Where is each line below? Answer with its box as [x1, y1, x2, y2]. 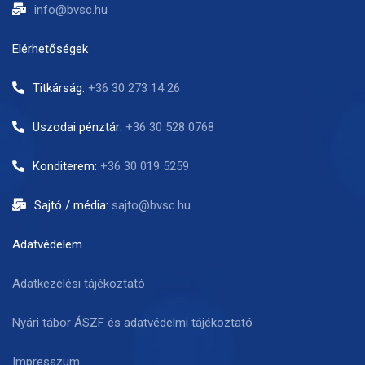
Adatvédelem [12, 236, 82, 252]
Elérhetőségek [12, 41, 88, 56]
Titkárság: [33, 80, 88, 95]
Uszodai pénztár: [33, 119, 125, 134]
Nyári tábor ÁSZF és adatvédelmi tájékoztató [12, 314, 253, 330]
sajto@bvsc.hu [112, 197, 191, 213]
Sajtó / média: [34, 197, 112, 213]
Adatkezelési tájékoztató [12, 275, 145, 291]
